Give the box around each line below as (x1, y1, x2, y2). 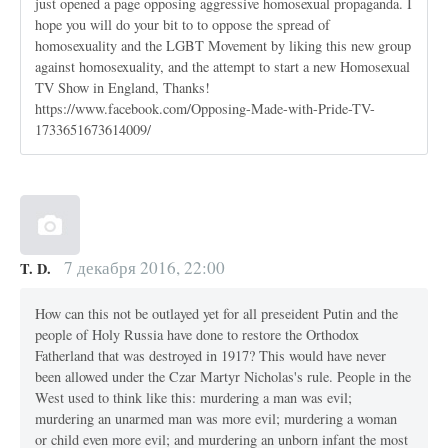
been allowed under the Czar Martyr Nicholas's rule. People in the (35, 366, 412, 386)
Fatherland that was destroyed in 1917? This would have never (35, 345, 387, 365)
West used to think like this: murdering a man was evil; (35, 387, 353, 407)
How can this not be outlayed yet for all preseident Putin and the (35, 303, 399, 323)
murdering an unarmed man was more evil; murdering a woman (35, 408, 398, 428)
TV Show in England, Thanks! (35, 77, 211, 97)
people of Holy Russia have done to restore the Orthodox (35, 324, 360, 344)
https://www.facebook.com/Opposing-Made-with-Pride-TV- (35, 98, 376, 118)
